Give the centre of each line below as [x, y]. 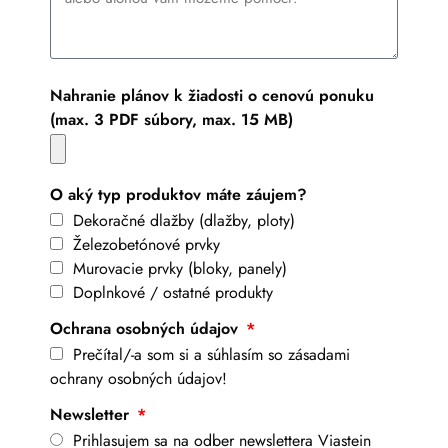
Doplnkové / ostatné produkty [173, 292]
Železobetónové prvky [146, 244]
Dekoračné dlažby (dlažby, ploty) [184, 220]
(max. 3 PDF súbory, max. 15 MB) [171, 119]
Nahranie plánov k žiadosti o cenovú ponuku [212, 95]
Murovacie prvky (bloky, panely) [180, 268]
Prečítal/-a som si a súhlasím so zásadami [211, 354]
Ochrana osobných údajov [146, 328]
